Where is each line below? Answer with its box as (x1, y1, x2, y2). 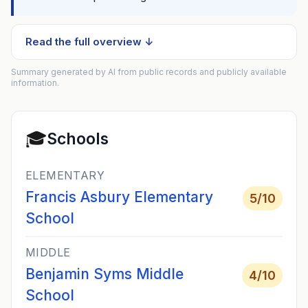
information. (11, 78, 59, 88)
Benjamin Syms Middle (25, 265, 184, 283)
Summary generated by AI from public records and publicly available (11, 67, 287, 77)
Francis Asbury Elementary (25, 188, 213, 206)
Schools (47, 129, 109, 148)
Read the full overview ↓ (25, 35, 153, 48)
